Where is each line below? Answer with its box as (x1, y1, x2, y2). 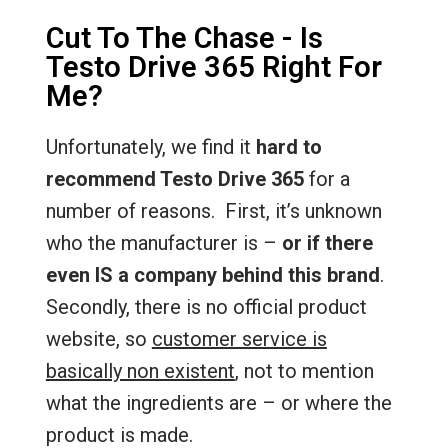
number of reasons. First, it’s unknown (45, 199, 382, 223)
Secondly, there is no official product (45, 295, 367, 319)
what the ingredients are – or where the (45, 391, 392, 415)
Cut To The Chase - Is (45, 21, 323, 55)
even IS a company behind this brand (45, 263, 380, 287)
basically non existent (45, 359, 235, 383)
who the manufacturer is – (45, 231, 282, 255)
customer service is (151, 327, 327, 351)
